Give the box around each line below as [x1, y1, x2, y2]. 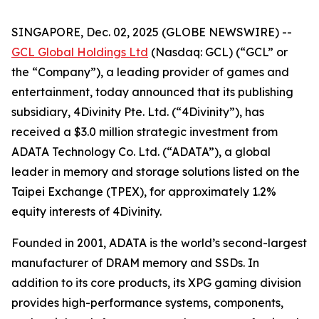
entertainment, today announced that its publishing [11, 85, 293, 99]
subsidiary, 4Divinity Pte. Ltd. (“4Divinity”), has [11, 105, 264, 119]
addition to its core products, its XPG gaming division [11, 276, 301, 290]
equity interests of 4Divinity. [11, 204, 162, 219]
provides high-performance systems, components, [11, 296, 283, 310]
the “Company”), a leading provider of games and [11, 65, 289, 79]
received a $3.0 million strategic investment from [11, 125, 278, 139]
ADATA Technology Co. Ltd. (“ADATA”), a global [11, 145, 271, 159]
